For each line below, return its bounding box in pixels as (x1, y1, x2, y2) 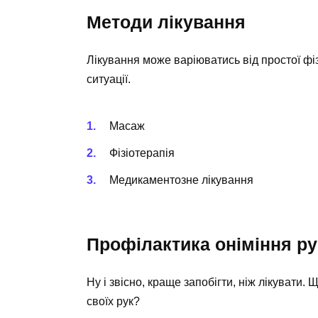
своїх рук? (87, 295, 140, 308)
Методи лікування (87, 12, 246, 33)
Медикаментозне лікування (109, 174, 253, 187)
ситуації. (87, 73, 131, 86)
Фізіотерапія (109, 146, 175, 159)
